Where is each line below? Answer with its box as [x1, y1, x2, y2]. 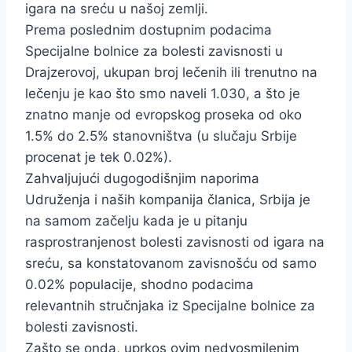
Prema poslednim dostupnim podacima [25, 22, 272, 38]
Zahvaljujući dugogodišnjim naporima [25, 170, 259, 187]
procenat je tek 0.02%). [25, 149, 172, 166]
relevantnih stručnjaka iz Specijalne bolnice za [25, 298, 315, 314]
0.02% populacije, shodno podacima [25, 277, 254, 293]
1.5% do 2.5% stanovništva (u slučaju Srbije [25, 128, 297, 145]
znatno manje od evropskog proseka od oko [25, 107, 302, 123]
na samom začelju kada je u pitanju [25, 213, 247, 229]
